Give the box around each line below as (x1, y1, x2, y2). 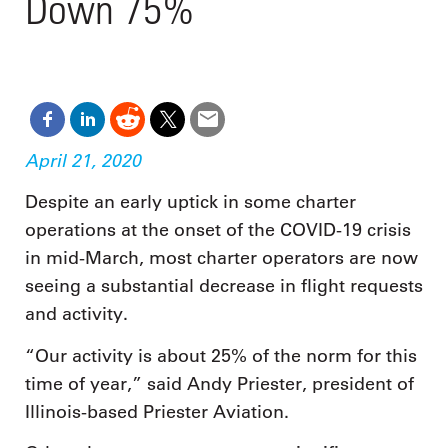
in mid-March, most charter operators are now (25, 247, 418, 270)
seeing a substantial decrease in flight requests (25, 275, 423, 298)
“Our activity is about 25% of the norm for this (25, 344, 417, 367)
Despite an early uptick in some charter (25, 191, 356, 214)
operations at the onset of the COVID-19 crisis (25, 219, 411, 242)
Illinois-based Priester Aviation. (25, 400, 289, 423)
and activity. (25, 303, 128, 326)
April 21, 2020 (25, 148, 141, 172)
